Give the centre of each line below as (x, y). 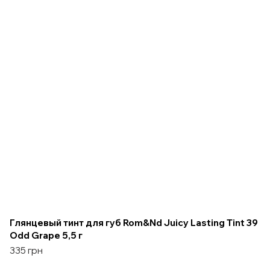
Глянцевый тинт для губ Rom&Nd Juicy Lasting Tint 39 (134, 222)
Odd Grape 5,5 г (46, 235)
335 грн (26, 250)
